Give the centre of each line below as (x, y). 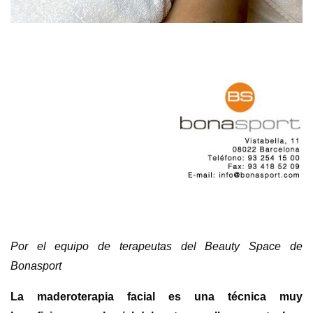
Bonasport (36, 266)
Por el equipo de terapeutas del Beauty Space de (156, 247)
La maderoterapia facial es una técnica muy (156, 297)
